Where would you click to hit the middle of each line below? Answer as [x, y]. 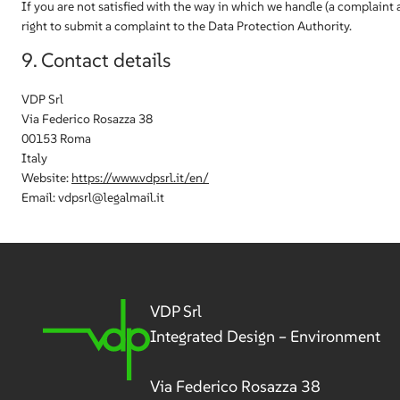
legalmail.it [134, 197]
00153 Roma [56, 138]
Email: [40, 197]
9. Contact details [96, 60]
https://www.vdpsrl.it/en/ [140, 178]
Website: [46, 178]
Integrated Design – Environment [266, 337]
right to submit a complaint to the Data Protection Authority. [187, 26]
